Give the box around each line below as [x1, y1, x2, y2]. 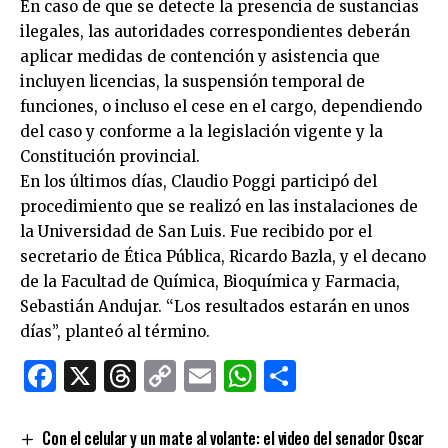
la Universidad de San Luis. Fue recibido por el [20, 221, 372, 241]
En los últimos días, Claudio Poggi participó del [20, 171, 377, 191]
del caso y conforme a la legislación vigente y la [20, 121, 383, 141]
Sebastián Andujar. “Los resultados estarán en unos [20, 296, 410, 316]
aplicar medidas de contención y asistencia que [20, 46, 380, 66]
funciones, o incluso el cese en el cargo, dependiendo [20, 96, 422, 116]
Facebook [56, 355, 206, 396]
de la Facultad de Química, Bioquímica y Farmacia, [20, 271, 400, 291]
